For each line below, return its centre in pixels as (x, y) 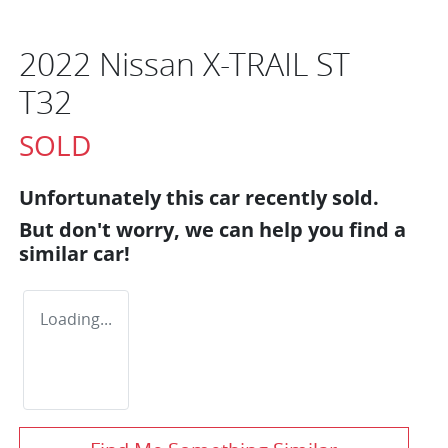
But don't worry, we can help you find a (212, 229)
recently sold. (309, 197)
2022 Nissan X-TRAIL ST (184, 63)
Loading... (76, 318)
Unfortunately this (114, 197)
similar (56, 253)
